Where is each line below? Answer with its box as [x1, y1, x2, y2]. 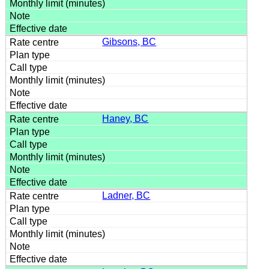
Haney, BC [102, 113, 149, 124]
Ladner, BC [102, 190, 151, 201]
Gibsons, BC [102, 36, 157, 47]
